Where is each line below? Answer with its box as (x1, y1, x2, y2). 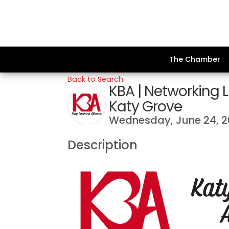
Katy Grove (108, 97, 182, 117)
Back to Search (67, 74, 123, 84)
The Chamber (169, 54, 220, 64)
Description (67, 136, 138, 153)
